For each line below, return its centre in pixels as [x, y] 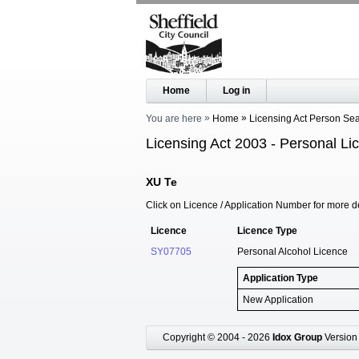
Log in [236, 91]
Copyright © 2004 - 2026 [218, 337]
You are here [174, 119]
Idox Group [297, 337]
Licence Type [267, 230]
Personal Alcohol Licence [292, 251]
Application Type [280, 278]
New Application [278, 299]
